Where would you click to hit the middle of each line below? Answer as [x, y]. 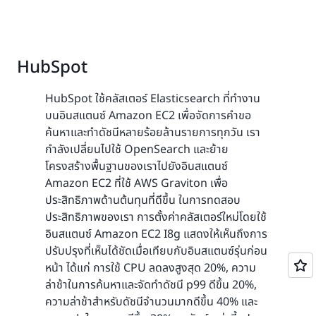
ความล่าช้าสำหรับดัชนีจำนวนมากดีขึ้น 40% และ [151, 302]
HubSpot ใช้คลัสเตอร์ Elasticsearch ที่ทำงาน [153, 98]
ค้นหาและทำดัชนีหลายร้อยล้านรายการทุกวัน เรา [153, 132]
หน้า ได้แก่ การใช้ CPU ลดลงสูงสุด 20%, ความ [151, 268]
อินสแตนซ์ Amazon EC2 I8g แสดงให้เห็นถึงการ [156, 234]
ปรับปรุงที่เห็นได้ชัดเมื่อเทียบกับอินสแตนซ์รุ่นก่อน [156, 251]
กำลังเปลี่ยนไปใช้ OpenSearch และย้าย [137, 149]
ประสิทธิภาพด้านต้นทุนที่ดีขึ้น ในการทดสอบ [143, 200]
